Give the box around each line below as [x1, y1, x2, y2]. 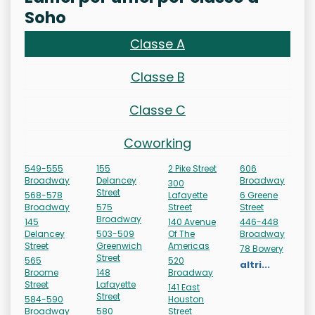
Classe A [130, 35, 185, 53]
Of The [168, 228, 195, 240]
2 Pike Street [168, 162, 217, 174]
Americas [168, 240, 210, 252]
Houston [168, 293, 204, 305]
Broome [25, 266, 58, 278]
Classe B [130, 68, 185, 86]
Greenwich [96, 240, 142, 252]
